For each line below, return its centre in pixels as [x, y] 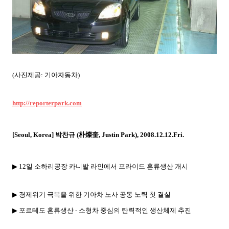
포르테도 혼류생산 [46, 210]
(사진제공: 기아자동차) [46, 75]
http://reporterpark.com [47, 103]
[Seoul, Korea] [34, 134]
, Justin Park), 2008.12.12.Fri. [141, 134]
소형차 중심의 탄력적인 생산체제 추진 [135, 210]
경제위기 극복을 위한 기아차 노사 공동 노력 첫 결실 [95, 194]
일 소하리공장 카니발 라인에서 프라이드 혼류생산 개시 [107, 166]
